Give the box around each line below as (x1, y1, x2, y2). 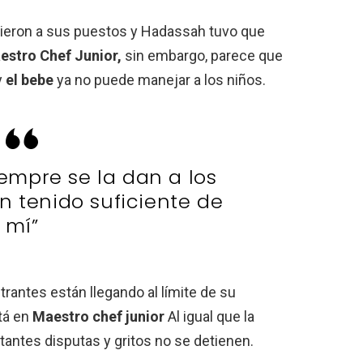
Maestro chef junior (32, 308, 164, 325)
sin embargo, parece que (122, 47, 283, 64)
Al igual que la (164, 308, 254, 325)
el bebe (6, 71, 53, 88)
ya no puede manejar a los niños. (53, 71, 266, 88)
